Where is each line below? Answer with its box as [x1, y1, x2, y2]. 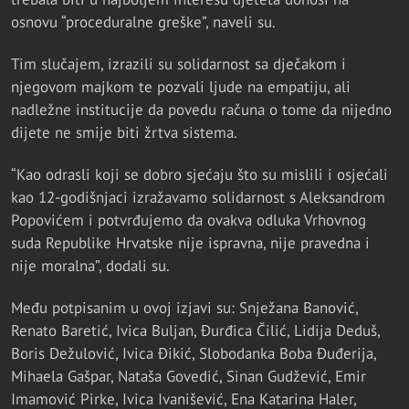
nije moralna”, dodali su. [11, 256, 170, 277]
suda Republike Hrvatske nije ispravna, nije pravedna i [11, 233, 370, 254]
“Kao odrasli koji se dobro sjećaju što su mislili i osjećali [11, 164, 388, 185]
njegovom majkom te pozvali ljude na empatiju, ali [11, 76, 351, 97]
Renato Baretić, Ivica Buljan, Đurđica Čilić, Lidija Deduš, [11, 320, 380, 341]
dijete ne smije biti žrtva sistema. [11, 121, 237, 142]
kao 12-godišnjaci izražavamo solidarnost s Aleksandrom [11, 187, 385, 208]
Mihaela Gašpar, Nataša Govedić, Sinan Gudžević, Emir [11, 366, 366, 387]
